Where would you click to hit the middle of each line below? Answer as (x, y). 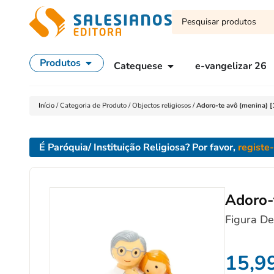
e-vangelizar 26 (231, 66)
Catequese (138, 66)
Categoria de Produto (93, 106)
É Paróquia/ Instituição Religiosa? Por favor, (139, 147)
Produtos (60, 63)
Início (47, 106)
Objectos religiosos (161, 106)
